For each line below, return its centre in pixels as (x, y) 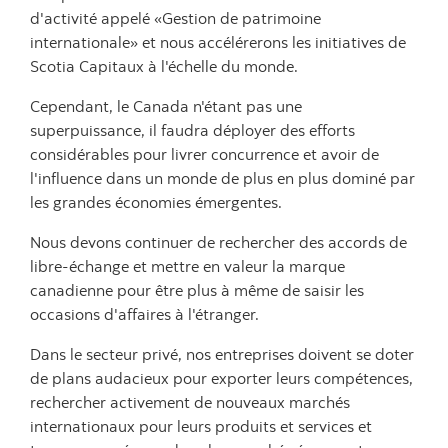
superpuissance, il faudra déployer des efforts (192, 130)
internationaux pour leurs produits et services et (201, 426)
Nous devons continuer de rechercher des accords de (218, 242)
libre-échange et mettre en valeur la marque (187, 266)
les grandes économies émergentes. (156, 202)
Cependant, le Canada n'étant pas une (166, 106)
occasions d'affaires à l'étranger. (144, 314)
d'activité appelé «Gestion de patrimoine (175, 18)
